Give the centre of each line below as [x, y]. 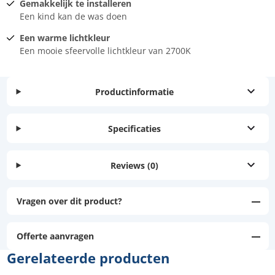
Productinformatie [135, 91]
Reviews [128, 165]
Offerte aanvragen [55, 236]
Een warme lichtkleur [64, 38]
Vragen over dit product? [69, 201]
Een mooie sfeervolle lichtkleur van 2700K [105, 51]
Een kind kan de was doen [73, 17]
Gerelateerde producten [88, 258]
